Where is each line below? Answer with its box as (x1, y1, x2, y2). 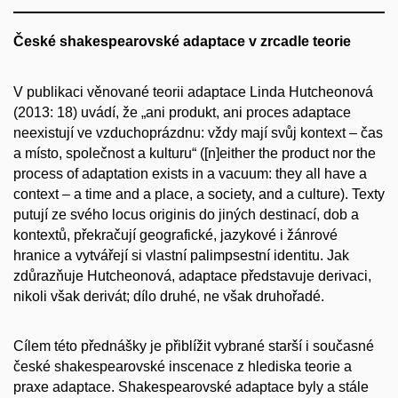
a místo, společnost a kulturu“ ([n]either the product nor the (13, 145, 376, 161)
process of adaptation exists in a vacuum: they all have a (13, 165, 367, 181)
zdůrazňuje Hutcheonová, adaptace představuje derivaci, (13, 267, 371, 283)
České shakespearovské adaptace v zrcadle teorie (13, 34, 351, 49)
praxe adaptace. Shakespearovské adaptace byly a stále (13, 379, 369, 395)
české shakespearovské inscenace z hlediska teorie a (13, 359, 352, 375)
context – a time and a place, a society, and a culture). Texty (13, 186, 385, 202)
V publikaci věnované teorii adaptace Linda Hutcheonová (13, 84, 373, 99)
